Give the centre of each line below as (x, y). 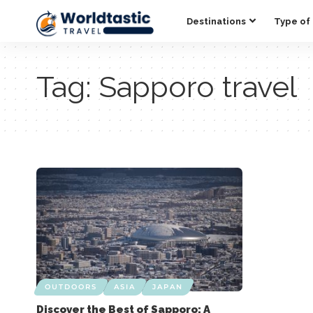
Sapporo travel (198, 87)
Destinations (217, 21)
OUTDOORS (71, 287)
